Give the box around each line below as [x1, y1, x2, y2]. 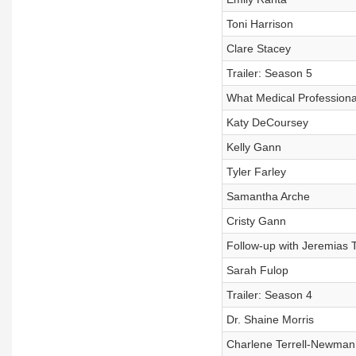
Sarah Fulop [226, 264, 288, 277]
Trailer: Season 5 [226, 67, 312, 79]
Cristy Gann [226, 215, 286, 227]
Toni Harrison [226, 17, 293, 30]
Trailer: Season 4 [226, 288, 312, 301]
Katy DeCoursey [226, 116, 308, 129]
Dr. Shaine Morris [226, 313, 314, 326]
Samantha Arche [226, 190, 310, 203]
